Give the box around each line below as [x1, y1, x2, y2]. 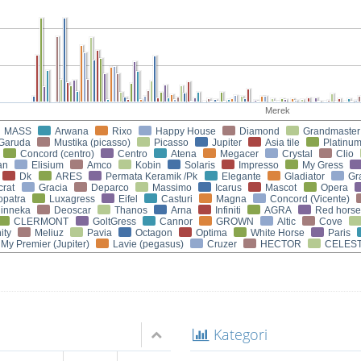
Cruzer [207, 239, 237, 250]
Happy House [156, 126, 216, 137]
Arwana [55, 126, 89, 137]
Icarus [215, 182, 242, 193]
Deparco [91, 182, 129, 193]
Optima [196, 227, 227, 239]
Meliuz [35, 227, 64, 239]
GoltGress [93, 216, 136, 227]
